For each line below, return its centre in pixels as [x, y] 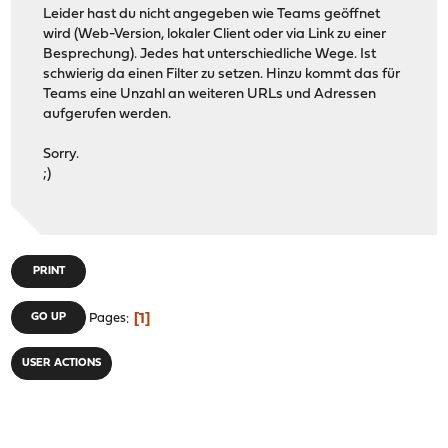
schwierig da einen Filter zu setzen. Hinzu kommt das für [222, 74]
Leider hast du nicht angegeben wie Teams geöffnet [212, 14]
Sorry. [61, 154]
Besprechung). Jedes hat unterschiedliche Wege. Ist [210, 54]
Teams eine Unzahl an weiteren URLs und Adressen [210, 94]
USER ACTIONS [62, 364]
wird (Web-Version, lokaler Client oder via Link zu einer [215, 34]
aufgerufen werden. [107, 114]
